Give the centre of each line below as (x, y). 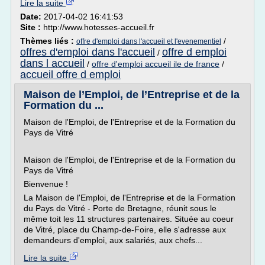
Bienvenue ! (46, 184)
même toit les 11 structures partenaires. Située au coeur (129, 219)
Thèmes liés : (48, 41)
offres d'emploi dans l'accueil (88, 52)
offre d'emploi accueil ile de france (156, 64)
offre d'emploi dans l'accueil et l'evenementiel (149, 41)
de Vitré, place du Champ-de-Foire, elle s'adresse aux (125, 230)
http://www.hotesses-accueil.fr (99, 27)
